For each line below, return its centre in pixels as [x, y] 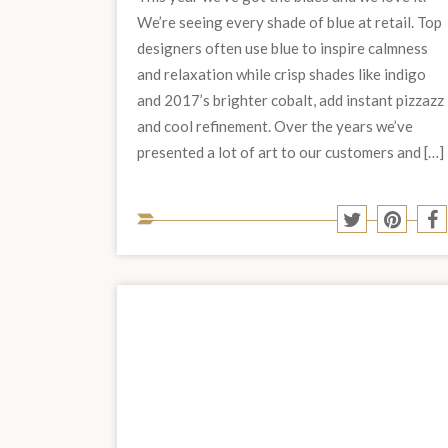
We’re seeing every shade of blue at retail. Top [289, 21]
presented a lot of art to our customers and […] [290, 151]
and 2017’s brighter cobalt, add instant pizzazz [290, 99]
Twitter [390, 258]
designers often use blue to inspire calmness [282, 47]
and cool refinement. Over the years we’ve [275, 125]
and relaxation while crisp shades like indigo [281, 73]
